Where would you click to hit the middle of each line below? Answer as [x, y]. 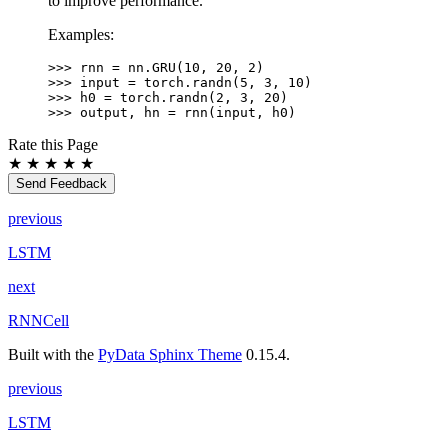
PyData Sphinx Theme [170, 354]
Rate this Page [53, 144]
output [104, 112]
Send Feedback [61, 183]
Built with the [53, 354]
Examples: [81, 34]
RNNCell [38, 320]
